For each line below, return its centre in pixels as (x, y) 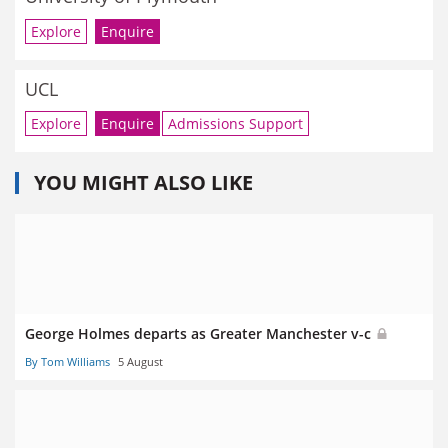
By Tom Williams (67, 362)
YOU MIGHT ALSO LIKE (143, 183)
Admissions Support (235, 124)
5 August (140, 362)
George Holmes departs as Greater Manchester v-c (200, 334)
